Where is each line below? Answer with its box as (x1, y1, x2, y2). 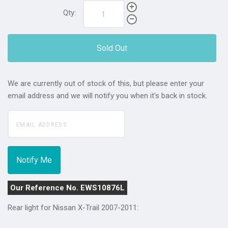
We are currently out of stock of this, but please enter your (8, 79, 204, 89)
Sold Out (96, 43, 127, 53)
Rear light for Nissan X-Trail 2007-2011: (8, 203, 138, 213)
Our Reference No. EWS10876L (10, 183, 125, 193)
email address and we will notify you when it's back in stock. (8, 91, 207, 101)
